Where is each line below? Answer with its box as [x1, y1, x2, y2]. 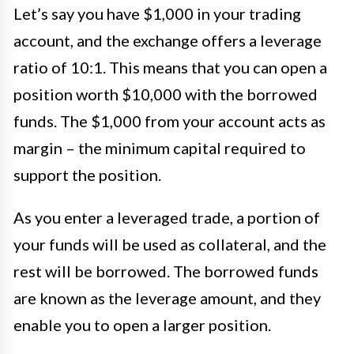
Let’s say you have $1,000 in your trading [13, 4, 301, 24]
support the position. [13, 165, 161, 185]
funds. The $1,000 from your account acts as [13, 111, 326, 131]
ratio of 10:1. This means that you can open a [13, 58, 327, 77]
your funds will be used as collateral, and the [13, 235, 326, 254]
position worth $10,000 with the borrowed [13, 85, 318, 104]
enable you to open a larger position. [13, 315, 271, 335]
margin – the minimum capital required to [13, 138, 306, 158]
